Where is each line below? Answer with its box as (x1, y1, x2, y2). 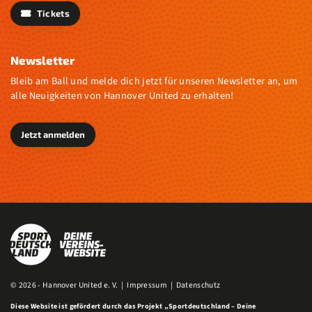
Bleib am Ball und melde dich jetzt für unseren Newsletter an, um (10, 74, 298, 89)
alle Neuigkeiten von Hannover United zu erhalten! (10, 88, 234, 104)
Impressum (127, 279, 168, 292)
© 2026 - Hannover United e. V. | (10, 279, 127, 292)
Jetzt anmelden (21, 129, 85, 141)
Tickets (34, 8, 70, 19)
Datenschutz (175, 279, 221, 292)
